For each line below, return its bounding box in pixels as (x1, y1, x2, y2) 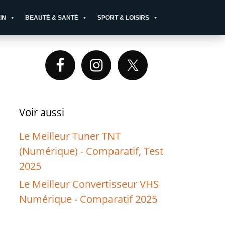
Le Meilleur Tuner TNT (19, 129, 121, 143)
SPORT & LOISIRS (97, 14, 149, 21)
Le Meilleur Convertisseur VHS (19, 177, 159, 191)
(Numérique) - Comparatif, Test (19, 144, 164, 158)
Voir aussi (19, 105, 65, 119)
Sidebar (19, 66, 72, 87)
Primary (19, 48, 74, 69)
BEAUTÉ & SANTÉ (25, 14, 78, 21)
